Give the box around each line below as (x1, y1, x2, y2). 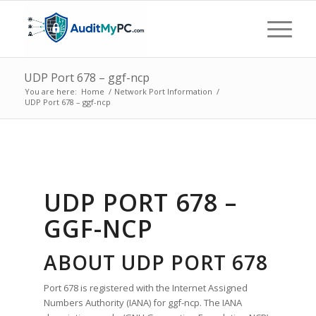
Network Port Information (114, 86, 212, 97)
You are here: (24, 86, 77, 97)
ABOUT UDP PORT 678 (44, 249, 269, 276)
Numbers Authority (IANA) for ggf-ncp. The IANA (44, 296, 243, 310)
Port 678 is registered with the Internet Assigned (44, 281, 248, 295)
